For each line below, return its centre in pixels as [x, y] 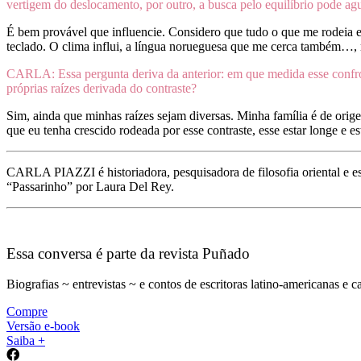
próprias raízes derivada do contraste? [102, 88]
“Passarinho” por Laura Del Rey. [90, 186]
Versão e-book [43, 326]
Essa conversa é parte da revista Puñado [128, 253]
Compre [27, 312]
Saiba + [26, 341]
